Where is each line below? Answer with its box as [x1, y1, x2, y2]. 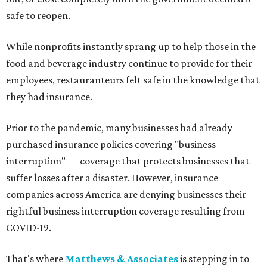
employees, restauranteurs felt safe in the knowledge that [6, 74, 260, 86]
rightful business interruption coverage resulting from [6, 205, 245, 218]
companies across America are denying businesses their [6, 188, 246, 201]
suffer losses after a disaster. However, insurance [6, 172, 218, 184]
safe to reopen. [6, 10, 70, 22]
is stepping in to [178, 253, 249, 265]
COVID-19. [6, 222, 51, 234]
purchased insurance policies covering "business [6, 138, 216, 151]
